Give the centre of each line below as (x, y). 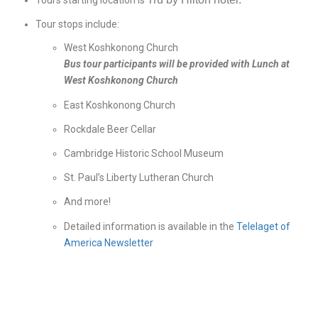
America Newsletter (109, 242)
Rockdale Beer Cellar (110, 129)
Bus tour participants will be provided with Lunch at (177, 64)
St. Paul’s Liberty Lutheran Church (139, 178)
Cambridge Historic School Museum (144, 153)
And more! (87, 202)
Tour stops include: (77, 24)
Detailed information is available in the (150, 226)
